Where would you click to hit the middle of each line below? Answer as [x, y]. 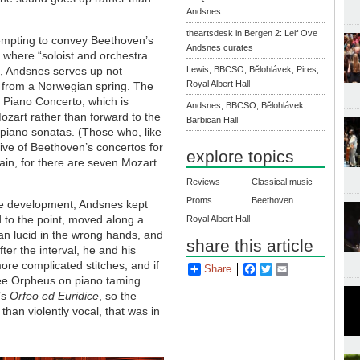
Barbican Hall [213, 119]
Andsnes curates [220, 47]
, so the [118, 295]
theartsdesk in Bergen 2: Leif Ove [252, 33]
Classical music [282, 182]
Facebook [280, 269]
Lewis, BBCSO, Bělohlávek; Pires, [253, 69]
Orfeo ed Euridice [55, 295]
